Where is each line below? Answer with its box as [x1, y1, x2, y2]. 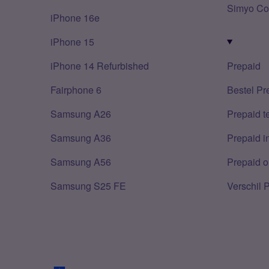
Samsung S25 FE [50, 179, 126, 193]
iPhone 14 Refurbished [50, 59, 149, 73]
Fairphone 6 [50, 83, 101, 97]
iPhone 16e [50, 11, 100, 25]
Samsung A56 [50, 155, 111, 169]
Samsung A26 [50, 107, 111, 121]
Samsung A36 [50, 131, 111, 145]
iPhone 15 [50, 35, 94, 49]
